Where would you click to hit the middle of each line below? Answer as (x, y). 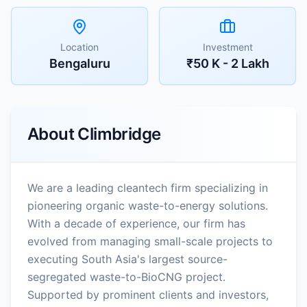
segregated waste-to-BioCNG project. (126, 277)
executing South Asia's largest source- (127, 259)
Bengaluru (79, 63)
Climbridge (119, 134)
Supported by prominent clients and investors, (148, 294)
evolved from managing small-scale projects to (150, 241)
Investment (228, 47)
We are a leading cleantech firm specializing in (148, 187)
